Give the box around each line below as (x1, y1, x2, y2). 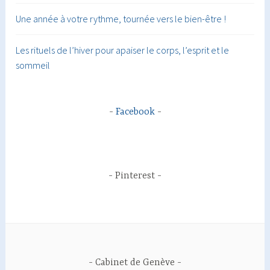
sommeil (16, 58, 51, 71)
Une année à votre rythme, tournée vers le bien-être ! (16, 12, 227, 25)
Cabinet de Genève (95, 257, 175, 268)
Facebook (115, 106, 155, 118)
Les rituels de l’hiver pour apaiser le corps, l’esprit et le (16, 43, 230, 56)
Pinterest (115, 170, 155, 181)
